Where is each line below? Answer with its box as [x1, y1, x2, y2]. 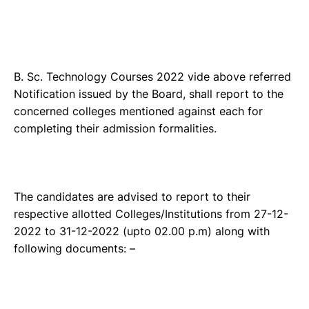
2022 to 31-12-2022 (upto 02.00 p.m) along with [14, 224, 270, 239]
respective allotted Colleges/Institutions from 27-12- [14, 207, 288, 221]
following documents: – [14, 241, 135, 256]
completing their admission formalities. [14, 121, 217, 136]
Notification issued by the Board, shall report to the [14, 87, 283, 101]
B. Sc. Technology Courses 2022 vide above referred [14, 70, 291, 84]
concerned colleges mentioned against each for [14, 104, 263, 119]
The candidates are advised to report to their [14, 190, 250, 204]
